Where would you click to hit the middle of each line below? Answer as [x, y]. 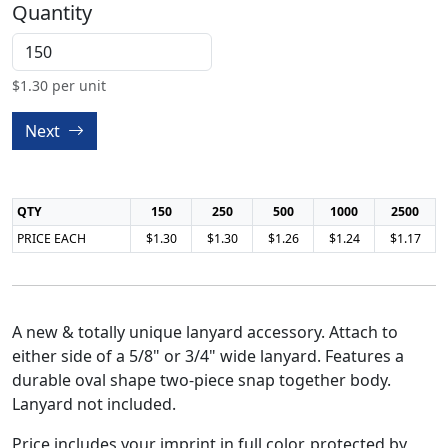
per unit [77, 85]
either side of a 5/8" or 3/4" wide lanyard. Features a [208, 356]
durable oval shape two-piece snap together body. [201, 380]
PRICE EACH [51, 238]
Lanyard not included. [94, 404]
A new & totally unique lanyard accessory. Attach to [205, 332]
